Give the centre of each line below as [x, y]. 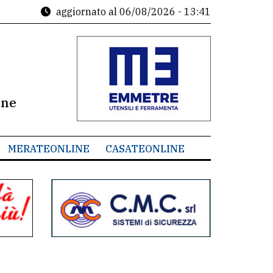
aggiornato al [87, 12]
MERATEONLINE [48, 149]
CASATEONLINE [145, 149]
